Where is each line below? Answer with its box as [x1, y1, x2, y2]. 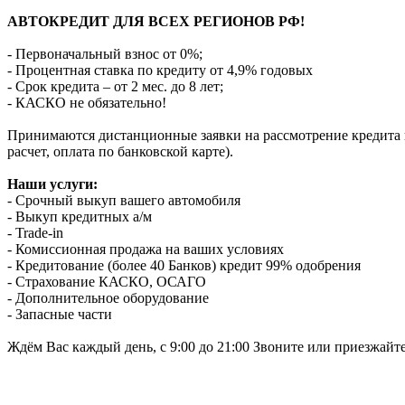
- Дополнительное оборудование [7, 289, 209, 306]
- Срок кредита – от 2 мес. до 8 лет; [7, 78, 223, 94]
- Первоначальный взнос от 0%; [7, 45, 202, 61]
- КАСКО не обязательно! [7, 94, 166, 110]
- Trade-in [7, 224, 63, 240]
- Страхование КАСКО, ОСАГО [7, 273, 206, 289]
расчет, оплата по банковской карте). [7, 143, 233, 159]
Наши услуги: [7, 175, 98, 192]
